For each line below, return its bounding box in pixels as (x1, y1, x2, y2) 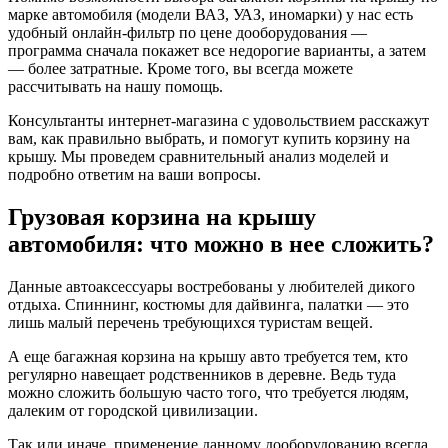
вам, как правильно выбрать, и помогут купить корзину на (8, 130, 410, 148)
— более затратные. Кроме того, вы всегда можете (8, 60, 353, 78)
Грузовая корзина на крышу (8, 204, 316, 231)
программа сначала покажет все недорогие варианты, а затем (8, 42, 426, 60)
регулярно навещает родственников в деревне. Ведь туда (8, 366, 396, 384)
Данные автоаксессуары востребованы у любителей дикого (8, 278, 415, 296)
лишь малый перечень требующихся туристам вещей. (8, 314, 373, 332)
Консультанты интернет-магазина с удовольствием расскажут (8, 112, 429, 130)
